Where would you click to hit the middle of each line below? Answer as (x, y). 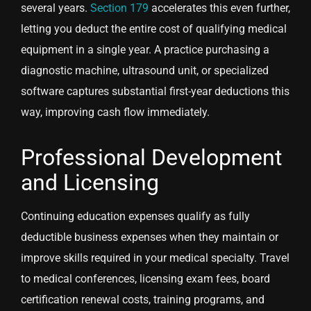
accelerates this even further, (219, 8)
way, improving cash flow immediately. (115, 112)
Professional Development (151, 158)
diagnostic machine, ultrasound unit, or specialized (145, 71)
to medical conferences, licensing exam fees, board (145, 279)
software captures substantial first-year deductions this (155, 92)
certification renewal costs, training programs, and (143, 300)
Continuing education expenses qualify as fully (135, 217)
